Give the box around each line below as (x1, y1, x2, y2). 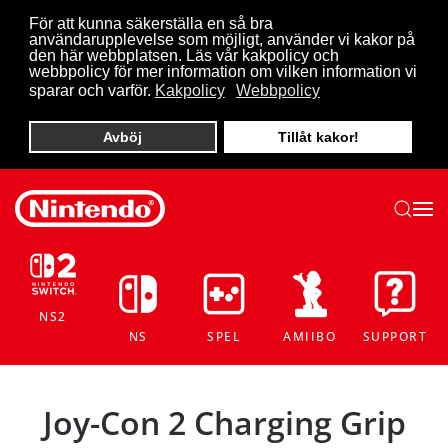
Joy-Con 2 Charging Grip (42, 400, 406, 444)
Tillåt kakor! (277, 129, 359, 145)
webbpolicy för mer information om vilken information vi (28, 63, 417, 80)
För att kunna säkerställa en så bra (28, 15, 273, 32)
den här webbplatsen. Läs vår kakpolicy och (28, 47, 339, 64)
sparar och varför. (28, 82, 151, 100)
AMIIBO (283, 327, 337, 345)
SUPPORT (362, 327, 428, 345)
